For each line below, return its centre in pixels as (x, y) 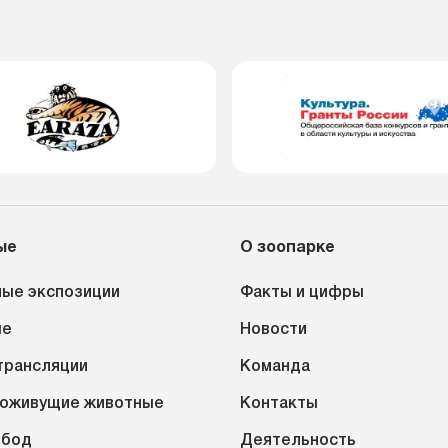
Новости (273, 330)
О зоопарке (287, 248)
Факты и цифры (302, 293)
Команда (275, 367)
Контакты (279, 404)
